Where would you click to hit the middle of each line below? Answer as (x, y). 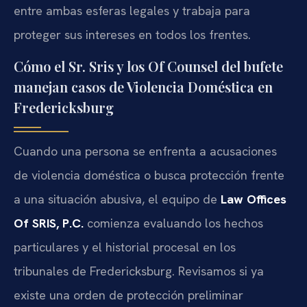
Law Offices (254, 199)
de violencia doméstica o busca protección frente (149, 175)
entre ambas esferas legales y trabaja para (132, 10)
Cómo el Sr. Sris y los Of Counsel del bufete (148, 66)
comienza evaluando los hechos (173, 223)
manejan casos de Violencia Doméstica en (143, 87)
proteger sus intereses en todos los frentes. (132, 34)
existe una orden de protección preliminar (128, 295)
